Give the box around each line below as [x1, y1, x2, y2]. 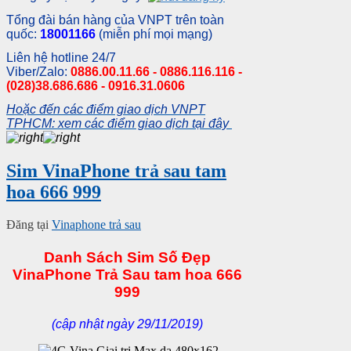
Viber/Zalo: [6, 64, 71, 78]
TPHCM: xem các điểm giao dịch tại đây [6, 116, 229, 130]
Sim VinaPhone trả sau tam [6, 160, 226, 181]
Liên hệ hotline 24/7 [6, 50, 116, 64]
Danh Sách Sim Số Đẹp [43, 248, 211, 266]
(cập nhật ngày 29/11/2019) [51, 317, 203, 331]
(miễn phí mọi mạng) [99, 27, 212, 41]
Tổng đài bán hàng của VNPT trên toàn [6, 13, 224, 27]
